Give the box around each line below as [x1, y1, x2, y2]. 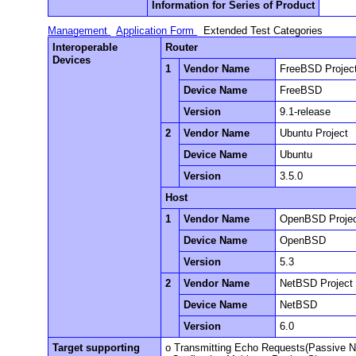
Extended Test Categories [203, 25, 323, 37]
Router [165, 41, 199, 54]
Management [48, 25, 111, 37]
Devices [52, 54, 91, 67]
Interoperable [52, 41, 118, 54]
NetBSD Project [280, 277, 354, 290]
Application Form [116, 25, 198, 37]
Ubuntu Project [280, 127, 349, 140]
